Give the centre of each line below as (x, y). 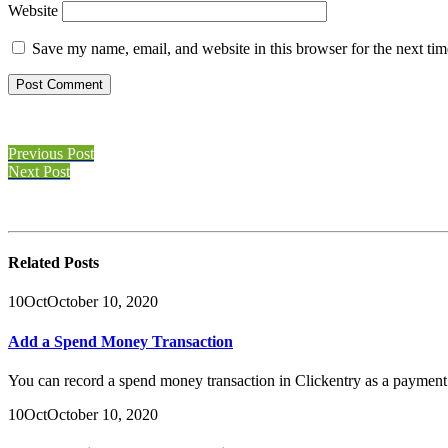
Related (36, 263)
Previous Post (51, 153)
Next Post (39, 171)
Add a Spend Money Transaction (120, 341)
